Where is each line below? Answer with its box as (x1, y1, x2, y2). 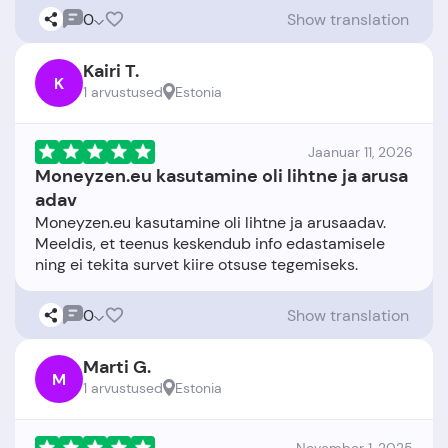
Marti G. (83, 355, 151, 379)
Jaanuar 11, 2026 (308, 143, 413, 161)
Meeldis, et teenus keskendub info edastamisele (35, 233, 385, 254)
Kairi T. (83, 59, 139, 83)
